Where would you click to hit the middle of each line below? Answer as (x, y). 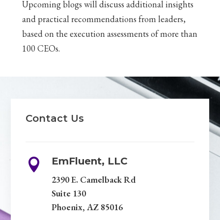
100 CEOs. (41, 48)
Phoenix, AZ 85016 (87, 207)
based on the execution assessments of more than (110, 34)
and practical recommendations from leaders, (104, 19)
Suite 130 (69, 193)
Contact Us (55, 118)
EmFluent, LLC (89, 161)
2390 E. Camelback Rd (93, 179)
